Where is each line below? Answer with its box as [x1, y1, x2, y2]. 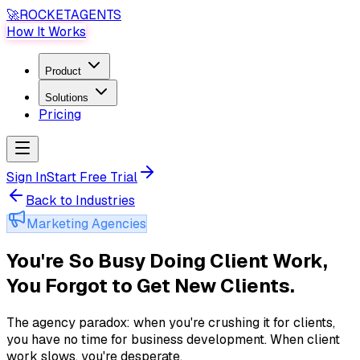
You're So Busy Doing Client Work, [6, 247, 328, 273]
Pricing [39, 106, 81, 123]
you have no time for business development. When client [6, 330, 340, 348]
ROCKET [19, 6, 71, 23]
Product [45, 65, 81, 77]
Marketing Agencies [27, 215, 146, 232]
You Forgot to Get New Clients [6, 272, 290, 298]
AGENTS [71, 6, 121, 23]
